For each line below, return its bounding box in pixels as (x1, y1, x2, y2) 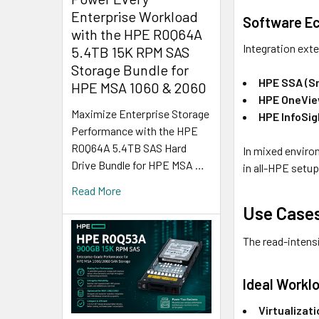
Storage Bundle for (71, 61, 189, 78)
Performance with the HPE (71, 123, 198, 137)
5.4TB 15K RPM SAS (71, 43, 189, 61)
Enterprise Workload (71, 7, 198, 25)
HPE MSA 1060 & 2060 (71, 78, 206, 96)
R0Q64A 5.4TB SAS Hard (71, 140, 187, 155)
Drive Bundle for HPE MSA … (71, 157, 204, 172)
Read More (71, 183, 121, 197)
